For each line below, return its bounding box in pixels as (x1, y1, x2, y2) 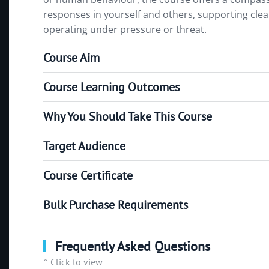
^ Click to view (43, 255, 103, 268)
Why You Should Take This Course (43, 108, 212, 124)
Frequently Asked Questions (51, 237, 210, 255)
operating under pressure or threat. (43, 22, 207, 36)
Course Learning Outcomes (43, 79, 180, 95)
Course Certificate (43, 167, 133, 183)
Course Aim (43, 49, 100, 65)
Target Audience (43, 138, 125, 154)
